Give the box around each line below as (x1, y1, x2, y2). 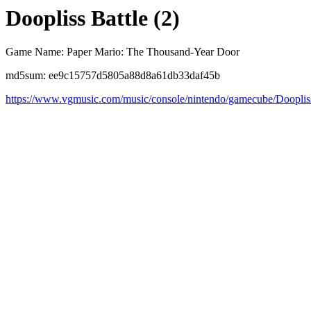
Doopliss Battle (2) (6, 6, 180, 31)
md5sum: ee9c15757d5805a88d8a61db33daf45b (6, 69, 220, 82)
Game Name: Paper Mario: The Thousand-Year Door (6, 46, 239, 58)
